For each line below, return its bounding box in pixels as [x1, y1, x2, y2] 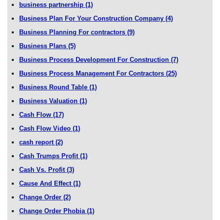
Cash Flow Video [19, 124, 73, 132]
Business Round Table [19, 83, 89, 91]
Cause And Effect [19, 179, 73, 187]
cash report [19, 138, 55, 146]
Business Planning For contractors [19, 28, 127, 36]
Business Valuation [19, 97, 80, 105]
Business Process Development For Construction [19, 55, 171, 63]
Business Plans [19, 42, 68, 50]
